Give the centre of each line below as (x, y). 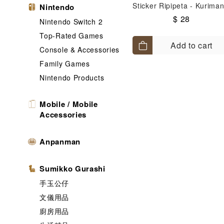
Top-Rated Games (71, 35)
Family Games (65, 63)
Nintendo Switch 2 (71, 21)
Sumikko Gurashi (72, 168)
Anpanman (60, 141)
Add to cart (191, 45)
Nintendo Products (72, 77)
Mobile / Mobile (69, 104)
